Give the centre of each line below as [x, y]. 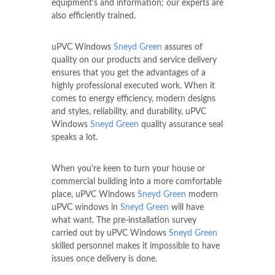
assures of [182, 47]
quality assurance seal [181, 124]
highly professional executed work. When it [133, 86]
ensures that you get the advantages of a [129, 73]
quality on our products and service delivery [134, 60]
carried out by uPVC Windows [110, 233]
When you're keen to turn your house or [128, 168]
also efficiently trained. [94, 16]
